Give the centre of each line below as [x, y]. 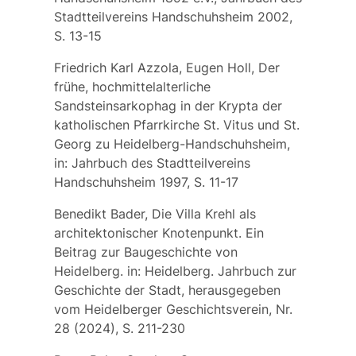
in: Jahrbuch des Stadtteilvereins [152, 163]
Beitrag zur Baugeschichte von [145, 252]
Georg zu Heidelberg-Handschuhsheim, [172, 143]
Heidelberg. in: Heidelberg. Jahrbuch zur [175, 271]
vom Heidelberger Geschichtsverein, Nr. [173, 309]
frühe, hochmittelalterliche [132, 86]
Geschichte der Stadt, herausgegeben [167, 290]
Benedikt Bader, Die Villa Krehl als [155, 213]
